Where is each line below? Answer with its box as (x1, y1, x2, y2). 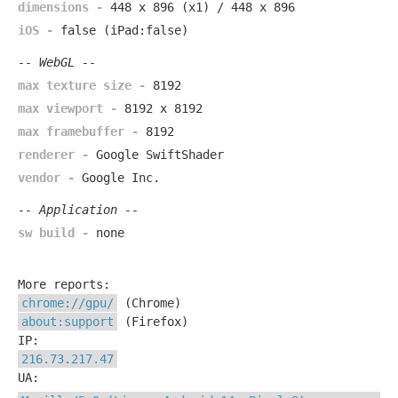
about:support (21, 314, 114, 329)
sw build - (18, 226, 96, 240)
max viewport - (18, 101, 124, 115)
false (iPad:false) (60, 23, 188, 37)
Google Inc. (82, 171, 160, 185)
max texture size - (18, 78, 153, 92)
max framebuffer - (18, 124, 146, 139)
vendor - (18, 171, 82, 185)
